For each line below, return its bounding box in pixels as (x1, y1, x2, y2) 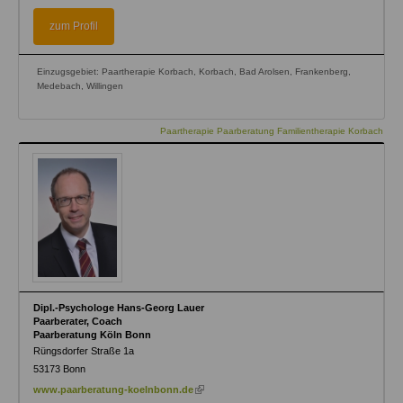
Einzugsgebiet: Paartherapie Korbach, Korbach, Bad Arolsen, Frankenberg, (37, 66, 351, 76)
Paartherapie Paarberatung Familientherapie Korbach (160, 125, 383, 136)
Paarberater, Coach (33, 315, 122, 327)
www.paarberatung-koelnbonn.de (33, 383, 193, 395)
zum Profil (49, 19, 98, 32)
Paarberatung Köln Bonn (33, 328, 151, 340)
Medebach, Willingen (37, 80, 123, 91)
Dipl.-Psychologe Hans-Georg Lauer (33, 301, 204, 313)
